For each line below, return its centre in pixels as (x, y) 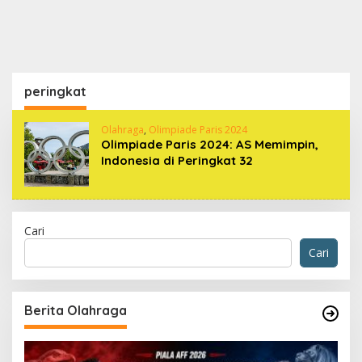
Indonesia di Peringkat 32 (177, 160)
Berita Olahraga (76, 310)
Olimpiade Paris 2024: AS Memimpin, (210, 144)
